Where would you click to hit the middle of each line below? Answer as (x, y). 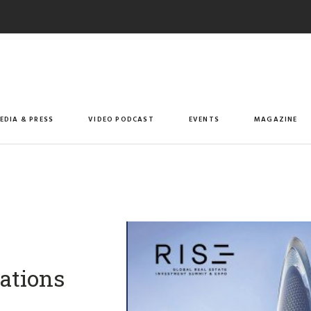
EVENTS (204, 119)
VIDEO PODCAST (121, 119)
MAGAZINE (276, 119)
